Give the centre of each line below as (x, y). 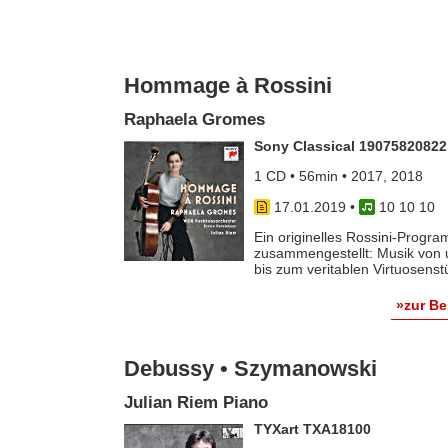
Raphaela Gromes (194, 119)
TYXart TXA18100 (312, 429)
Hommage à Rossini (227, 85)
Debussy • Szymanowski (250, 369)
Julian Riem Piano (195, 402)
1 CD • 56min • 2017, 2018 (338, 176)
